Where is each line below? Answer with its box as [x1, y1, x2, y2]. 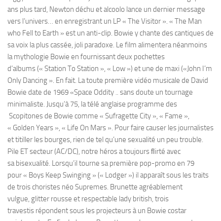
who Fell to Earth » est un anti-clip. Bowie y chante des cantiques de [7, 29, 214, 38]
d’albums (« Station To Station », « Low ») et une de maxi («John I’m [7, 64, 212, 74]
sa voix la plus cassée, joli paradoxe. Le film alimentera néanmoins [7, 40, 207, 50]
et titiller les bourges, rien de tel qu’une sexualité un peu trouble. [7, 135, 203, 145]
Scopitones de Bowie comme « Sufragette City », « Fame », [7, 111, 189, 121]
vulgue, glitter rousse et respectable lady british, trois [7, 194, 169, 204]
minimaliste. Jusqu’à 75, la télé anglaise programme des [7, 100, 177, 109]
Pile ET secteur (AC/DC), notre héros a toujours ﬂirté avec [7, 147, 181, 156]
